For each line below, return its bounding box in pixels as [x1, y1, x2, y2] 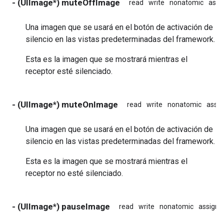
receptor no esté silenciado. [25, 168, 123, 178]
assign [198, 202, 219, 210]
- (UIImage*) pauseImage [12, 201, 110, 211]
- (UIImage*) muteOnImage [12, 99, 118, 109]
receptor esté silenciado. [25, 66, 112, 76]
